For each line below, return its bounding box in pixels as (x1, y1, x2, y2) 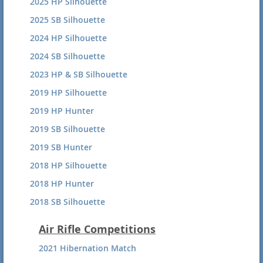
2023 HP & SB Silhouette (30, 68, 127, 80)
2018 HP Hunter (30, 177, 94, 189)
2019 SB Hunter (30, 141, 92, 153)
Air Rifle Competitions (39, 221, 156, 237)
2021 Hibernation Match (39, 242, 136, 254)
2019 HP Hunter (30, 104, 94, 116)
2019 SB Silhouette (30, 123, 105, 134)
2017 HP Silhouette (30, 232, 107, 244)
